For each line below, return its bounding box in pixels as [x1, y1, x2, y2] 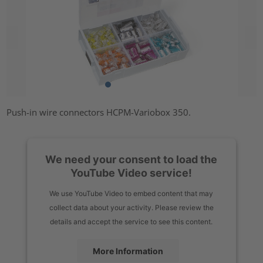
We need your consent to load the [45, 153, 218, 166]
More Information [93, 245, 163, 256]
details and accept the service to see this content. [50, 217, 213, 226]
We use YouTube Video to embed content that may [49, 188, 214, 198]
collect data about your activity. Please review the [49, 203, 214, 212]
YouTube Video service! [70, 166, 193, 179]
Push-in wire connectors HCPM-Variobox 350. [6, 106, 191, 118]
